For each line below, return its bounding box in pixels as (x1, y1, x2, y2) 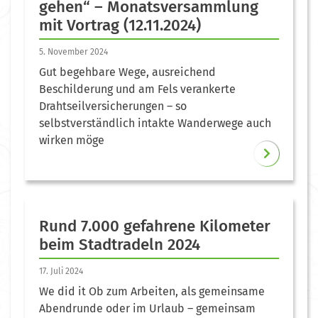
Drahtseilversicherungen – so (39, 99, 187, 113)
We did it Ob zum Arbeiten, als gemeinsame (39, 284, 265, 298)
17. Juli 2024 (39, 265, 83, 276)
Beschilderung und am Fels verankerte (39, 82, 236, 96)
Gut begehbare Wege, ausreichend (39, 65, 216, 79)
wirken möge (39, 133, 104, 147)
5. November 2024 (39, 46, 108, 57)
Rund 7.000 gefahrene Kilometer (39, 216, 270, 236)
